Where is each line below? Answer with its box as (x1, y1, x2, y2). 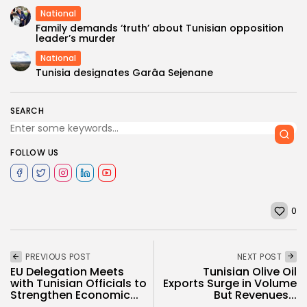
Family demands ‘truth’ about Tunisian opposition (36, 21, 284, 36)
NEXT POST (236, 251, 282, 263)
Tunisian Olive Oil (203, 264, 297, 280)
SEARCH (10, 105, 44, 117)
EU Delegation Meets (10, 264, 124, 280)
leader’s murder (36, 32, 116, 46)
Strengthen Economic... (10, 287, 138, 304)
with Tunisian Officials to (10, 275, 147, 292)
